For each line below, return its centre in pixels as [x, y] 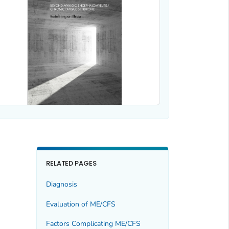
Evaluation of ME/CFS [81, 204]
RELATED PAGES [71, 163]
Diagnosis [61, 185]
